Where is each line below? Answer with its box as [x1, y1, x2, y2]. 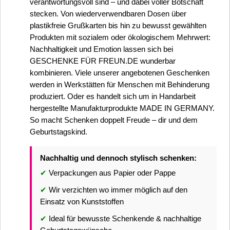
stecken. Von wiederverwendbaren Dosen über [30, 9, 186, 18]
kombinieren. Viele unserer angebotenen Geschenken [30, 68, 209, 77]
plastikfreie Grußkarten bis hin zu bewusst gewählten [30, 21, 206, 30]
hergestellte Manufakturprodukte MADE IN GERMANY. [30, 104, 215, 112]
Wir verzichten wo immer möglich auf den [47, 185, 187, 194]
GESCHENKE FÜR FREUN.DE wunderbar [30, 56, 176, 65]
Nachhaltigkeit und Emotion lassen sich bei [30, 45, 173, 53]
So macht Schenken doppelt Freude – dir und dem [30, 116, 198, 124]
